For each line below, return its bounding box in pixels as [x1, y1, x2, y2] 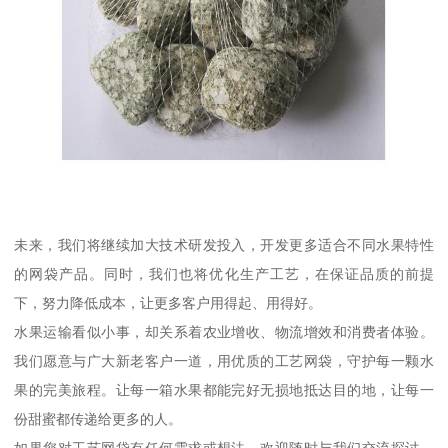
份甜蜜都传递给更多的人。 [14, 411, 183, 428]
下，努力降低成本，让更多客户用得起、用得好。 [14, 295, 323, 312]
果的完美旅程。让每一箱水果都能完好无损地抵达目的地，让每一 [14, 382, 434, 399]
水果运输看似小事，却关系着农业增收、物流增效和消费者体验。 [14, 324, 434, 341]
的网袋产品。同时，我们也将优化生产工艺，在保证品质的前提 [14, 266, 434, 283]
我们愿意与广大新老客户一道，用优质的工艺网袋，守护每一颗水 [14, 353, 434, 370]
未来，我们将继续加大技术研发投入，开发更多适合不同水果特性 [14, 237, 434, 254]
